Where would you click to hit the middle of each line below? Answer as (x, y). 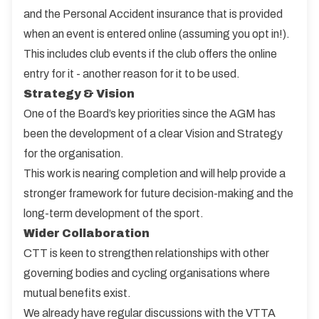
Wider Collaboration (87, 233)
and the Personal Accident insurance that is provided (153, 14)
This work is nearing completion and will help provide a (155, 173)
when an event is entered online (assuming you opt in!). (157, 34)
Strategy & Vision (79, 94)
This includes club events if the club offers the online (150, 54)
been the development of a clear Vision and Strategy (153, 134)
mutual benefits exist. (77, 293)
